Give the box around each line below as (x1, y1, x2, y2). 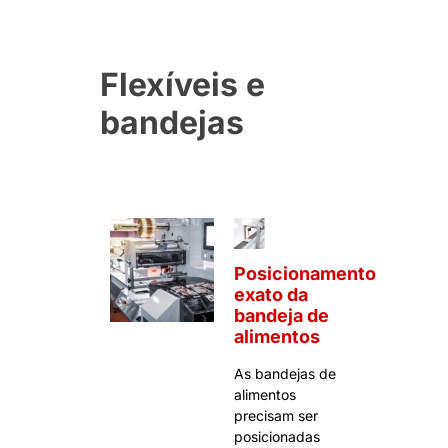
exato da (234, 283, 308, 305)
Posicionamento (234, 262, 376, 284)
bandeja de (234, 304, 329, 326)
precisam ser (234, 406, 318, 424)
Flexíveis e (100, 64, 265, 104)
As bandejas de (234, 364, 336, 382)
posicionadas (234, 427, 320, 445)
